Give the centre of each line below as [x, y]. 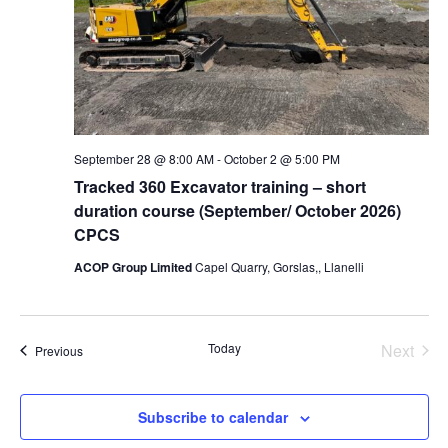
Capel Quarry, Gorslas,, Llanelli [279, 266]
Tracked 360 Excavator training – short [219, 186]
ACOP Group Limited [134, 266]
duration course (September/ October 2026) [237, 210]
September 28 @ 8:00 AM [143, 158]
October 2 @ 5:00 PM [281, 158]
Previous [58, 350]
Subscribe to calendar [213, 416]
